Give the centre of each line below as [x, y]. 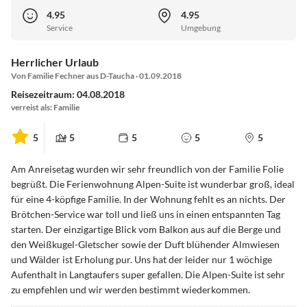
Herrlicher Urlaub [55, 62]
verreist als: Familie [45, 108]
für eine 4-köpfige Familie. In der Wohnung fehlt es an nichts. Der [148, 199]
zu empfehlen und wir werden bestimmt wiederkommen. [131, 290]
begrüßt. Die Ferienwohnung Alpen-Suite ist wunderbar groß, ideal [153, 184]
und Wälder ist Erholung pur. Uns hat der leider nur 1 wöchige [142, 260]
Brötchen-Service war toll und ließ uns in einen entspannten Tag [146, 214]
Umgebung [201, 28]
